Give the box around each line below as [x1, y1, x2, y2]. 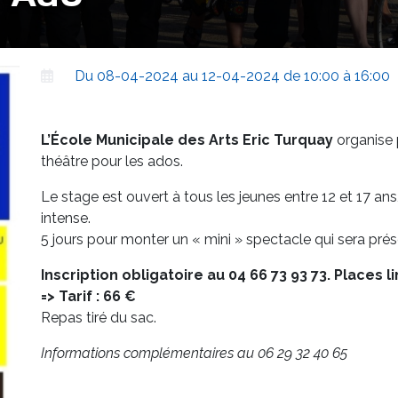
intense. [40, 210, 91, 227]
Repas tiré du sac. [40, 309, 156, 326]
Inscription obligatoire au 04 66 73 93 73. [40, 267, 330, 283]
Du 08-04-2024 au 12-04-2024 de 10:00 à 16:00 [74, 68, 390, 84]
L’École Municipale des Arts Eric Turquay [40, 131, 333, 148]
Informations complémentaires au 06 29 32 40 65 [40, 345, 347, 362]
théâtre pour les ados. [40, 153, 183, 170]
